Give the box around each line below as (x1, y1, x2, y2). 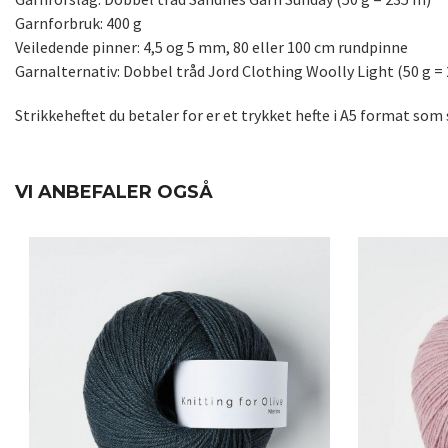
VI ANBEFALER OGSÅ (15, 181, 213, 204)
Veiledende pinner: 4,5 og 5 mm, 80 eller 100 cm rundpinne (15, 37, 408, 58)
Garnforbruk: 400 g (15, 13, 142, 34)
